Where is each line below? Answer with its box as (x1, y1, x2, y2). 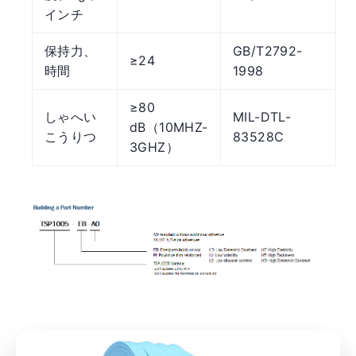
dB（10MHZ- (130, 118, 208, 135)
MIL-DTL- (233, 108, 292, 125)
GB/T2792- (233, 42, 303, 59)
